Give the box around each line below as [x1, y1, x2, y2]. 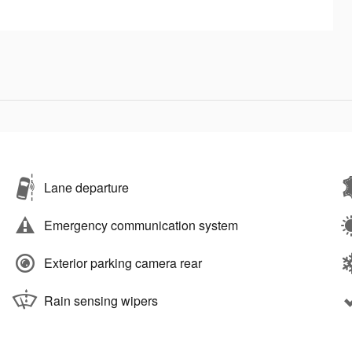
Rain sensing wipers [44, 291, 158, 310]
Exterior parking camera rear [44, 253, 202, 272]
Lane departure [44, 178, 129, 196]
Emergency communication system [44, 215, 238, 234]
